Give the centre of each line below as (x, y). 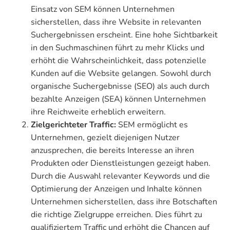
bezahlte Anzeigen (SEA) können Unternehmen (118, 99)
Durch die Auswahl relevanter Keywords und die (120, 176)
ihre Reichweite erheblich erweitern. (98, 112)
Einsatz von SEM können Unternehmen (103, 9)
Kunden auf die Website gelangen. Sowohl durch (121, 74)
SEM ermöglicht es (153, 125)
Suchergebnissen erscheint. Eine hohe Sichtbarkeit (124, 35)
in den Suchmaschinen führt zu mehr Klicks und (118, 48)
